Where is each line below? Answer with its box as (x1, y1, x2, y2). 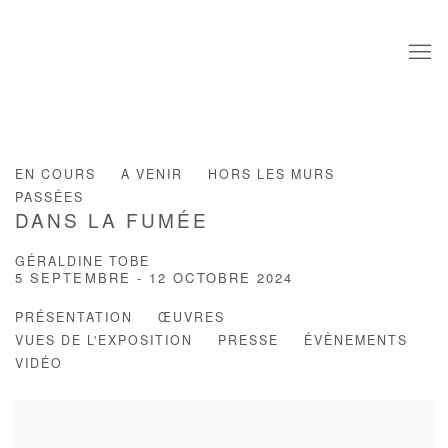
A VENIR (121, 169, 183, 182)
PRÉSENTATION (15, 312, 133, 325)
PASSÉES (15, 192, 84, 205)
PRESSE (218, 335, 279, 348)
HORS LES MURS (208, 169, 335, 182)
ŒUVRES (158, 312, 225, 325)
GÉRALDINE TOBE (15, 256, 150, 269)
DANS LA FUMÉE (15, 213, 210, 233)
